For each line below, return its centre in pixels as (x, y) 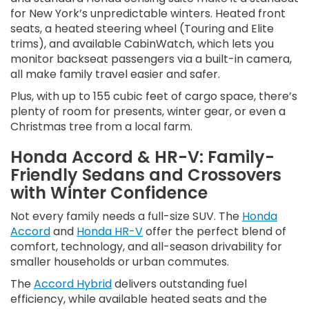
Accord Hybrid (73, 284)
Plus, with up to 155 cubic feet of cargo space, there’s (154, 97)
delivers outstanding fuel (179, 284)
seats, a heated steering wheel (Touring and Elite (142, 29)
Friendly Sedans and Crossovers (146, 175)
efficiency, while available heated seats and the (139, 299)
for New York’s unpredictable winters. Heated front (148, 14)
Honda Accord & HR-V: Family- (142, 157)
